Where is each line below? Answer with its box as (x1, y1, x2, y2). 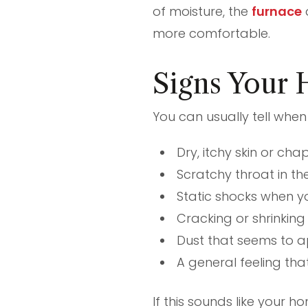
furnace (252, 2, 302, 20)
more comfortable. (153, 24, 270, 42)
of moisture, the (153, 2, 252, 20)
